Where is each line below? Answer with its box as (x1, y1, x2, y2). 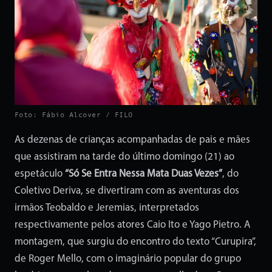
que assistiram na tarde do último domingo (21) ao (15, 152, 234, 163)
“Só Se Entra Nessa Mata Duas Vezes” (65, 169, 222, 180)
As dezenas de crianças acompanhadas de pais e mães (15, 135, 250, 146)
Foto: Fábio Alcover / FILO (15, 110, 133, 120)
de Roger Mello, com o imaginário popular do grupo (15, 254, 241, 265)
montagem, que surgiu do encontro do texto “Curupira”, (15, 237, 256, 248)
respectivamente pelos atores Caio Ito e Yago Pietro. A (15, 220, 250, 231)
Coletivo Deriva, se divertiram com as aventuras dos (15, 186, 239, 197)
